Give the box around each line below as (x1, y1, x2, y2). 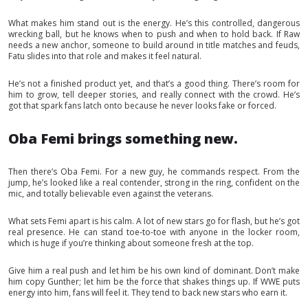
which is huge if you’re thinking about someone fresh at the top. (8, 236, 254, 249)
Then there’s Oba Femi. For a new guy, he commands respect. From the (8, 165, 300, 177)
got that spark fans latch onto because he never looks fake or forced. (8, 99, 276, 111)
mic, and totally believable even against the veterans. (8, 187, 213, 199)
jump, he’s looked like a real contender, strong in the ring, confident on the (8, 176, 300, 188)
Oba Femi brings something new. (8, 129, 238, 148)
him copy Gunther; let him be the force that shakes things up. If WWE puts (8, 275, 300, 287)
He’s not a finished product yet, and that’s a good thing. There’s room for (8, 77, 300, 89)
